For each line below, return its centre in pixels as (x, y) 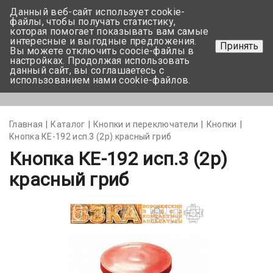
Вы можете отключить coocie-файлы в (102, 51)
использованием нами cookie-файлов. (100, 80)
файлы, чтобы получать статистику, (93, 22)
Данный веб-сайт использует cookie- (97, 12)
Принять (239, 46)
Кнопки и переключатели (146, 124)
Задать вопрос (220, 51)
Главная (26, 124)
